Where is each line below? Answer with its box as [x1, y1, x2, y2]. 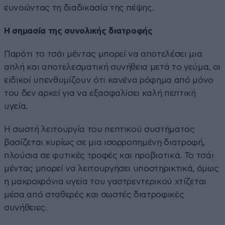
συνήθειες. [4, 203, 47, 212]
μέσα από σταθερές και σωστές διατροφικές [4, 190, 184, 199]
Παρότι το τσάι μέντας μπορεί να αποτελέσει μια [4, 49, 202, 58]
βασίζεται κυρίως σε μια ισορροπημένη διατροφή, [4, 138, 205, 147]
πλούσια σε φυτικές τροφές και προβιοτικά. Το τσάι [4, 151, 214, 160]
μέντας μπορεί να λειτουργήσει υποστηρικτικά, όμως [4, 164, 219, 173]
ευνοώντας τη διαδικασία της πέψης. [4, 3, 154, 12]
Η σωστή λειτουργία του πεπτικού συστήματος [4, 125, 195, 134]
